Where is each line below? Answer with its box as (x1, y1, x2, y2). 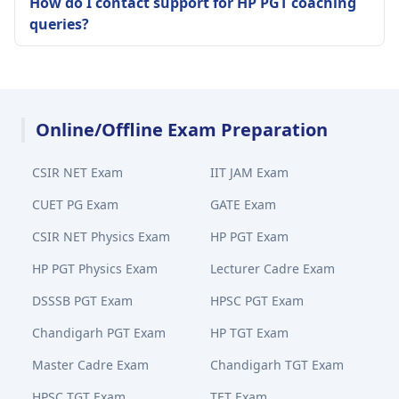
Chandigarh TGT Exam (210, 356, 344, 373)
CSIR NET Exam (32, 164, 123, 181)
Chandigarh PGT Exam (32, 324, 166, 341)
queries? (29, 14, 89, 34)
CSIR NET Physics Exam (32, 228, 170, 245)
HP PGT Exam (210, 228, 289, 245)
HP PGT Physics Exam (32, 260, 158, 277)
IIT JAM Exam (210, 164, 289, 181)
